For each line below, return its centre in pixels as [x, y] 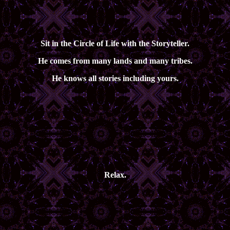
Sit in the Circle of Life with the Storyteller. [115, 43]
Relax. [115, 175]
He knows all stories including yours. [115, 78]
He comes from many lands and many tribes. [115, 61]
